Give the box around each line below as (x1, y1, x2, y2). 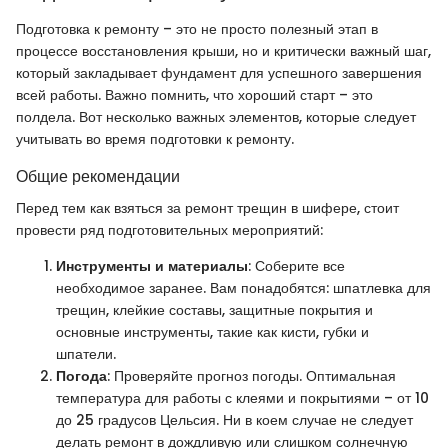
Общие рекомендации (16, 164, 180, 188)
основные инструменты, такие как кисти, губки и (56, 322, 369, 343)
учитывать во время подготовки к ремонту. (16, 128, 294, 149)
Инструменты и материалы (56, 256, 248, 277)
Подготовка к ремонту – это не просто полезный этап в (16, 18, 378, 39)
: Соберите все (248, 256, 345, 277)
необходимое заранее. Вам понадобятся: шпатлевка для (56, 278, 431, 299)
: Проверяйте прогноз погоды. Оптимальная (107, 366, 396, 387)
